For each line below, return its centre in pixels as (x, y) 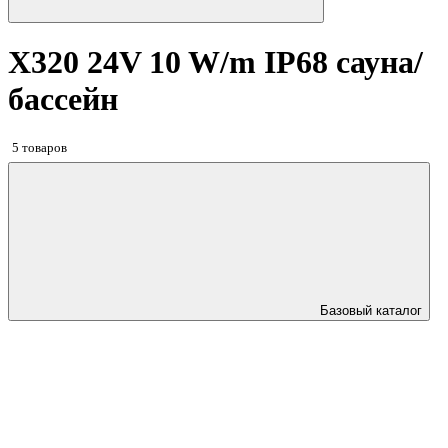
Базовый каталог (371, 311)
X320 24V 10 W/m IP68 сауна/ (215, 62)
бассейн (63, 99)
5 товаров (39, 147)
